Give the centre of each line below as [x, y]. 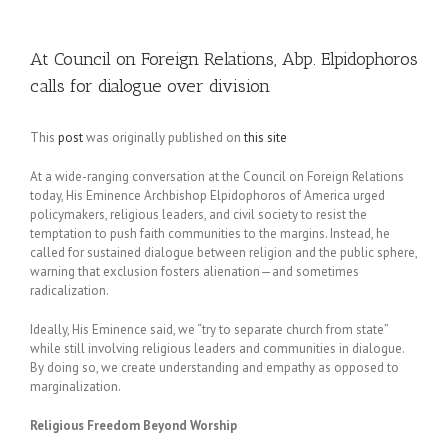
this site [265, 137]
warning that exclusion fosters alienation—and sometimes [194, 271]
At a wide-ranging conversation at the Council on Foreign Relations [217, 176]
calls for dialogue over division [150, 86]
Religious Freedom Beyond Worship [133, 425]
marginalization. [75, 386]
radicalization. [69, 290]
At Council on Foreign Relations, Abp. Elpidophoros [224, 59]
